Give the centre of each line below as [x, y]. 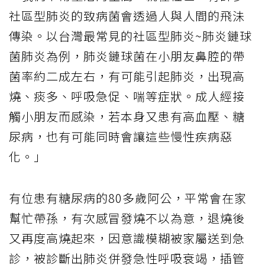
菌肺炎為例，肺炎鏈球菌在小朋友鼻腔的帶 [127, 56]
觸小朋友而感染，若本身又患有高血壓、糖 [127, 116]
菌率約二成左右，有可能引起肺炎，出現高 [127, 76]
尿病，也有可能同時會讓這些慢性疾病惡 [121, 136]
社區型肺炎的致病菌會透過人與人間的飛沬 [127, 15]
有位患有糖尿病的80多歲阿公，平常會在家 [128, 198]
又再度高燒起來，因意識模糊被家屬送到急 [127, 238]
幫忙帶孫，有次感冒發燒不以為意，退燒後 [127, 218]
